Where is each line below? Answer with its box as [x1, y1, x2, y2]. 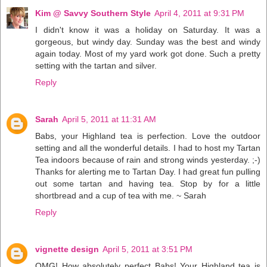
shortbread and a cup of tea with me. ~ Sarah [35, 191, 206, 201]
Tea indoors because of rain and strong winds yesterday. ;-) [35, 155, 260, 165]
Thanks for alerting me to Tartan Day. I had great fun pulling [35, 167, 260, 177]
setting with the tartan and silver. [35, 61, 157, 71]
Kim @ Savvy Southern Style [35, 8, 151, 18]
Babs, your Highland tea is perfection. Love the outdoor [35, 131, 260, 141]
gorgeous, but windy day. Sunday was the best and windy [35, 37, 260, 47]
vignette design [35, 244, 99, 254]
